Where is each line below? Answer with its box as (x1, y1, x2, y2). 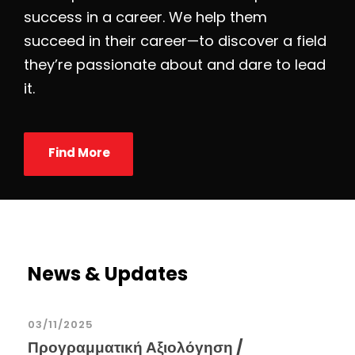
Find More (48, 144, 110, 162)
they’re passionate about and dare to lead (24, 55, 326, 75)
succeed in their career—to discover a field (24, 31, 326, 52)
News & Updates (28, 261, 188, 288)
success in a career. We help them (24, 7, 267, 28)
